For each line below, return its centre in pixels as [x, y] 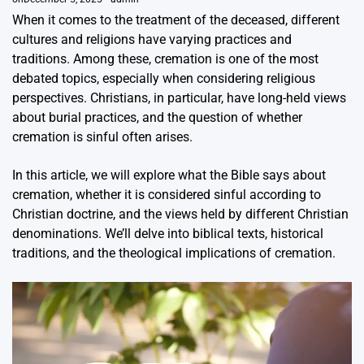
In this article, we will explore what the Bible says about [169, 175]
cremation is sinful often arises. [102, 137]
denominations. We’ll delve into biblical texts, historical [168, 234]
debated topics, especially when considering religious [164, 79]
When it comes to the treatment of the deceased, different [176, 20]
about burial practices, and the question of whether [157, 118]
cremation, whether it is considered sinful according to [167, 195]
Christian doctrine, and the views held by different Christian [180, 214]
